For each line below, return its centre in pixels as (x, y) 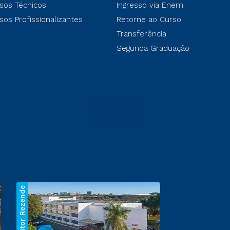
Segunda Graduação (153, 48)
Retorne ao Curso (149, 19)
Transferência (141, 34)
